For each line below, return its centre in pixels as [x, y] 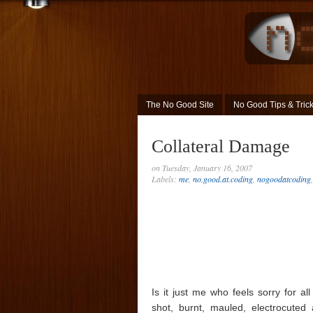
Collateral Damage [221, 146]
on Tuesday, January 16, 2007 [202, 167]
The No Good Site [180, 105]
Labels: [165, 179]
